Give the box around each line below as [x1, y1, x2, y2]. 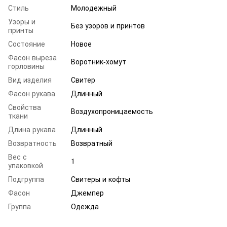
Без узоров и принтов [71, 20, 145, 30]
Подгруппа [8, 173, 44, 184]
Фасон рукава [8, 88, 55, 98]
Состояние [8, 38, 45, 49]
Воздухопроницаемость [71, 105, 153, 116]
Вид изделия [8, 74, 52, 85]
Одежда [71, 201, 99, 211]
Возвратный [71, 137, 112, 148]
